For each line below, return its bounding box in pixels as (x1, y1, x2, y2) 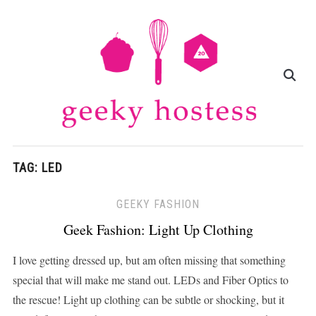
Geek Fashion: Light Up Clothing (63, 220, 253, 240)
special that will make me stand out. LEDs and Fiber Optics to (12, 272, 288, 288)
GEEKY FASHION (116, 197, 200, 212)
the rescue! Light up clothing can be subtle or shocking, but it (12, 292, 284, 308)
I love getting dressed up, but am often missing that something (12, 253, 286, 268)
